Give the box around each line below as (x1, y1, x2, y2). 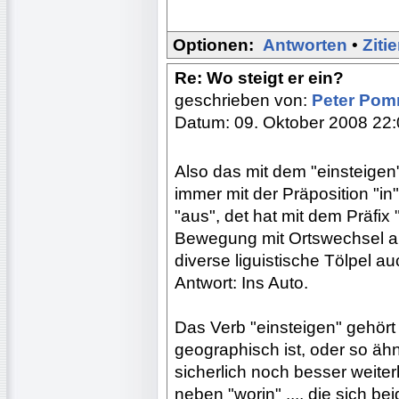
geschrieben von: (175, 90, 312, 110)
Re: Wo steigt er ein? (175, 68, 344, 87)
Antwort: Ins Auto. (175, 273, 308, 292)
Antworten (263, 35, 347, 54)
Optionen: (173, 35, 254, 54)
